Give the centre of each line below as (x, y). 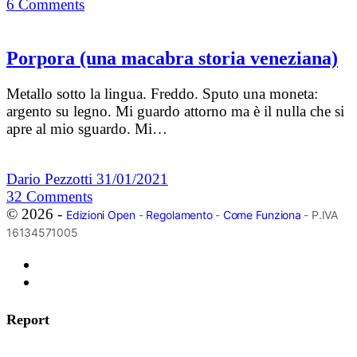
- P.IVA (319, 215)
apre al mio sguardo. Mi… (87, 129)
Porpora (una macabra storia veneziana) (172, 59)
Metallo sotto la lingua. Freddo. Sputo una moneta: (162, 94)
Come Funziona (262, 215)
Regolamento (179, 215)
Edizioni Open (101, 215)
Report (28, 320)
